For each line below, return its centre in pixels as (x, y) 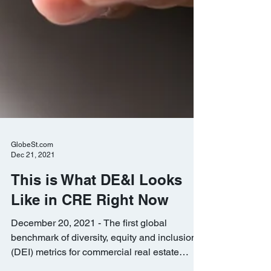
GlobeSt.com (32, 178)
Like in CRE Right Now (90, 233)
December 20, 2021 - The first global (89, 257)
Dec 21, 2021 (33, 188)
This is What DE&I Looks (96, 214)
